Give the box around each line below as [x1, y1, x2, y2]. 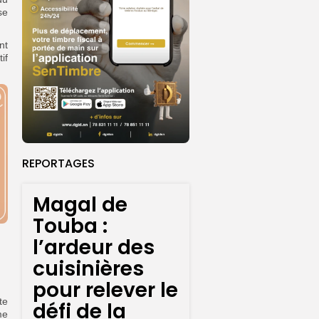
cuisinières [33, 255, 144, 283]
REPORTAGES [22, 155, 95, 172]
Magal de [33, 191, 127, 219]
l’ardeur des [33, 234, 155, 262]
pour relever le [33, 276, 178, 305]
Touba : [33, 212, 108, 241]
